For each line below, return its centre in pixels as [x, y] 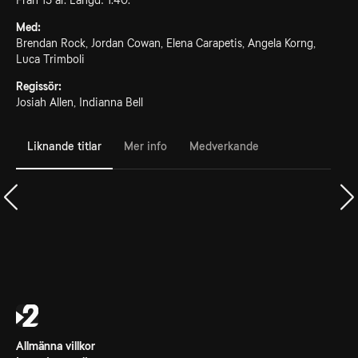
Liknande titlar [64, 146]
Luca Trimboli [50, 59]
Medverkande [224, 146]
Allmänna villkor [56, 346]
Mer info [145, 146]
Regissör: [39, 86]
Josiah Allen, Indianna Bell [80, 102]
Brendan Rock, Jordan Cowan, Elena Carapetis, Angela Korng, [166, 43]
